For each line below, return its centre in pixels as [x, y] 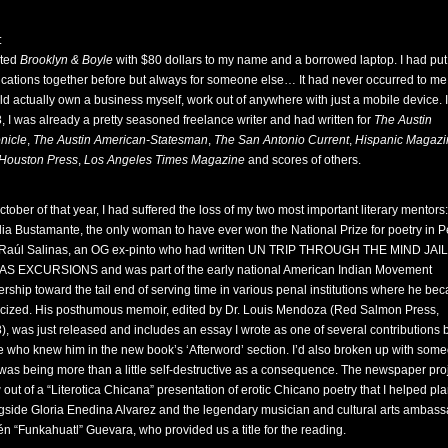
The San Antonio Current [281, 140]
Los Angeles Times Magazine [164, 160]
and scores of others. [303, 160]
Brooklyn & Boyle [66, 60]
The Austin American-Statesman [120, 140]
